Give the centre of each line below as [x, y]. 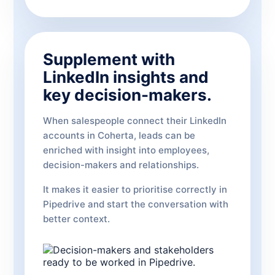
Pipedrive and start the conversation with [136, 204]
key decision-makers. [127, 95]
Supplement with [109, 59]
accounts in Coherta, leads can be [119, 135]
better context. [76, 219]
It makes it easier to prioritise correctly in [135, 189]
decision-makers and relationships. [121, 165]
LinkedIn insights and [126, 77]
